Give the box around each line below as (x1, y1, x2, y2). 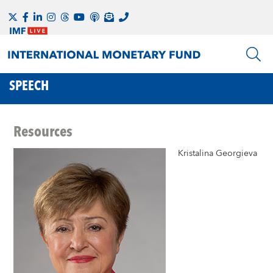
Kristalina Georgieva (178, 146, 258, 161)
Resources (13, 119, 73, 142)
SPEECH (9, 75, 49, 96)
